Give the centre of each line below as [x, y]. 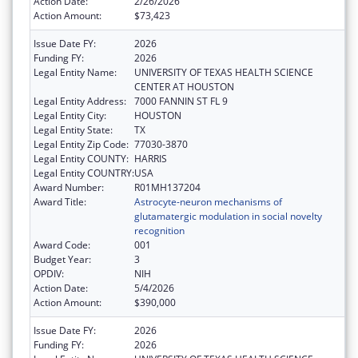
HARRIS [151, 159]
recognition [159, 231]
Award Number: [69, 188]
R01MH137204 [167, 188]
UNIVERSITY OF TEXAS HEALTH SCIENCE [224, 73]
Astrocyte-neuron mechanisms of [208, 202]
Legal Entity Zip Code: [81, 145]
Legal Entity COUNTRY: [84, 173]
